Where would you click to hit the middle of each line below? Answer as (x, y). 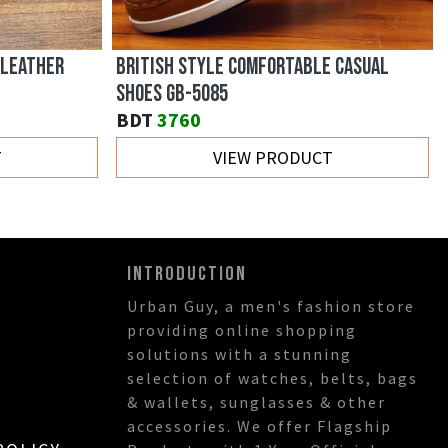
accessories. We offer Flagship (259, 426)
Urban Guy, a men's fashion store (271, 306)
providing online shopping (242, 330)
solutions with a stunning (239, 354)
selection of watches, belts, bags (272, 378)
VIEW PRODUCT (272, 158)
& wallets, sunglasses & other (256, 402)
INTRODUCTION (187, 274)
